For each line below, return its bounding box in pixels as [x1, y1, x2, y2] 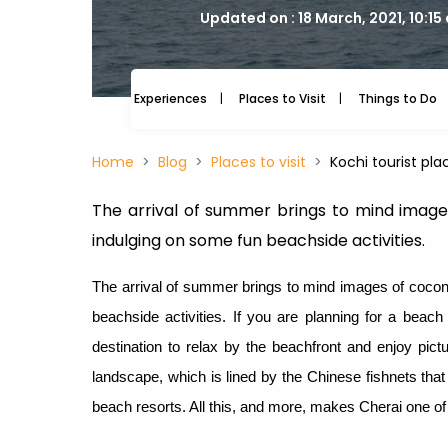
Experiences [134, 90, 207, 107]
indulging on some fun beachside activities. [92, 229, 425, 252]
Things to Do [358, 90, 437, 107]
